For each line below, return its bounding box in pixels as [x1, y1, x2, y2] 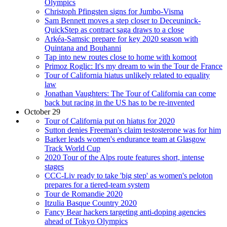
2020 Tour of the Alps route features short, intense [45, 153, 204, 162]
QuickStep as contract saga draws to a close [45, 25, 184, 34]
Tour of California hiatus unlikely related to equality [45, 70, 210, 80]
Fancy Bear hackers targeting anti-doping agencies [45, 207, 206, 216]
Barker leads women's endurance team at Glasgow [45, 134, 206, 143]
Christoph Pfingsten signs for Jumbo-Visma [45, 7, 183, 16]
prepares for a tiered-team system [45, 180, 149, 189]
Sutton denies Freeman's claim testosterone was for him [45, 125, 221, 134]
